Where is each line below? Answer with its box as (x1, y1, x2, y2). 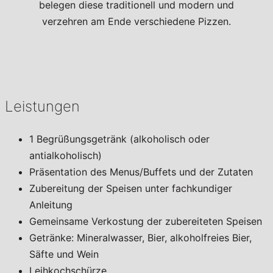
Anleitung (29, 199, 73, 211)
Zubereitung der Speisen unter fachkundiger (29, 182, 232, 195)
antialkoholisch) (29, 149, 102, 162)
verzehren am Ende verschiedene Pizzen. (42, 15, 231, 28)
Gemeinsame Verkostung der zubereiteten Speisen (29, 215, 262, 228)
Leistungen (5, 97, 80, 116)
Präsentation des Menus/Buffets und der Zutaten (29, 166, 253, 179)
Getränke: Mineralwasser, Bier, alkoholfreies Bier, (29, 232, 252, 244)
